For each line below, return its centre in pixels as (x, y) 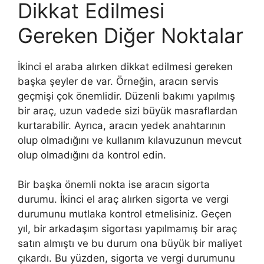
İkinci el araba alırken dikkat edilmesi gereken (125, 66)
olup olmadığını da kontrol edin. (92, 155)
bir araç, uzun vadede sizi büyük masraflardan (128, 110)
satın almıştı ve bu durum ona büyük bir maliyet (130, 243)
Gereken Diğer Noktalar (131, 35)
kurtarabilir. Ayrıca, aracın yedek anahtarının (122, 125)
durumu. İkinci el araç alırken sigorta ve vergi (123, 199)
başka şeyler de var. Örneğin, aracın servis (118, 81)
